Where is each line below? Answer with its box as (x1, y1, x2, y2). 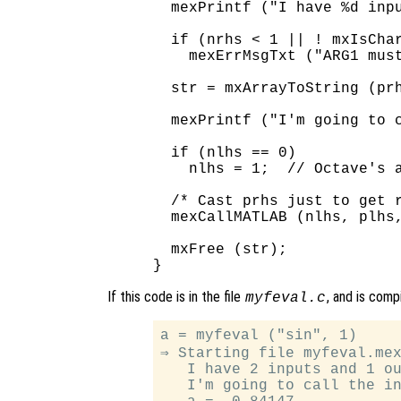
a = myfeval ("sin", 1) (160, 327, 358, 344)
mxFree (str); (153, 241, 288, 258)
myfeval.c (244, 289, 326, 306)
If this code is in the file (107, 287, 244, 305)
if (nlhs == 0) (153, 144, 297, 161)
